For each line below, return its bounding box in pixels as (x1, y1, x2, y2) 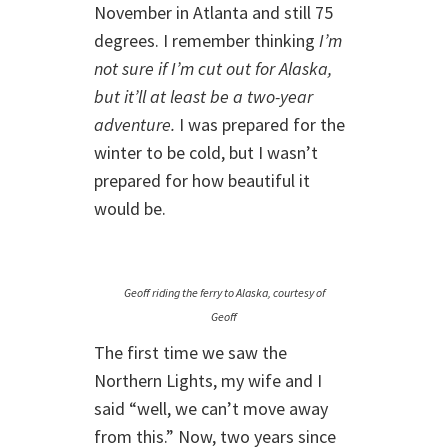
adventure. (94, 113, 175, 136)
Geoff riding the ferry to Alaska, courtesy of (123, 285, 325, 300)
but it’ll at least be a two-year (94, 85, 313, 108)
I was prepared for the (175, 113, 345, 136)
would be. (94, 197, 166, 220)
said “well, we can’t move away (94, 397, 328, 420)
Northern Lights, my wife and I (94, 369, 322, 392)
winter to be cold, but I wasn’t (94, 141, 318, 164)
